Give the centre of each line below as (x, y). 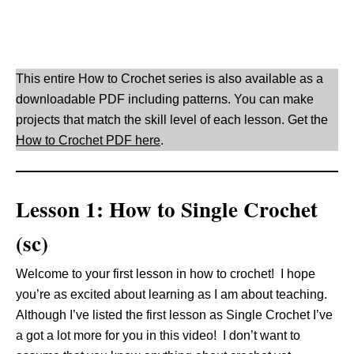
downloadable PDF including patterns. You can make (165, 99)
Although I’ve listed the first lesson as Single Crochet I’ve (174, 315)
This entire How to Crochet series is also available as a (169, 79)
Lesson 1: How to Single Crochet (167, 209)
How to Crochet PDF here (88, 140)
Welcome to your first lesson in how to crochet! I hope (166, 274)
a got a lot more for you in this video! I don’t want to (158, 335)
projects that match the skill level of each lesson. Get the (172, 120)
